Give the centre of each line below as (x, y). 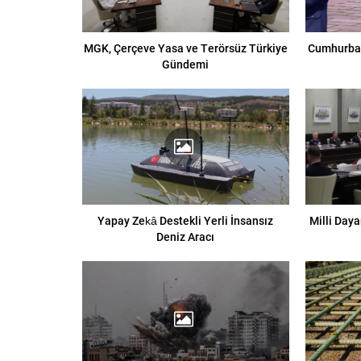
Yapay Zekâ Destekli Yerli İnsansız (186, 221)
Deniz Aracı (186, 237)
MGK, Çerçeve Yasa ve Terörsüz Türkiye (185, 48)
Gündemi (186, 64)
